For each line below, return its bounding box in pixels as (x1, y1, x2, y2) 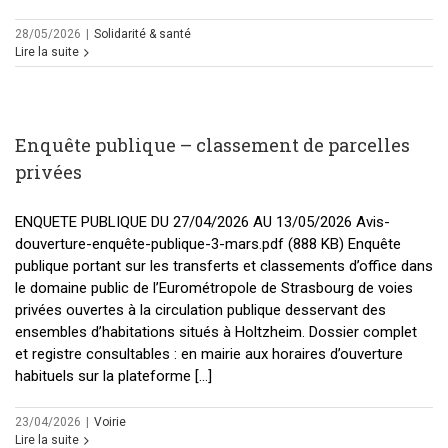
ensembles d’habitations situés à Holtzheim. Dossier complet (15, 323, 417, 342)
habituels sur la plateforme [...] (15, 367, 212, 386)
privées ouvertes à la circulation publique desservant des (15, 301, 386, 320)
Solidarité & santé (94, 27, 191, 42)
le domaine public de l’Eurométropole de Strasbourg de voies (15, 279, 413, 298)
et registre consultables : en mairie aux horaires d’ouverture (15, 345, 403, 364)
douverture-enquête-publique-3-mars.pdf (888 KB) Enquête (15, 235, 401, 254)
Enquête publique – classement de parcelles (15, 133, 410, 158)
